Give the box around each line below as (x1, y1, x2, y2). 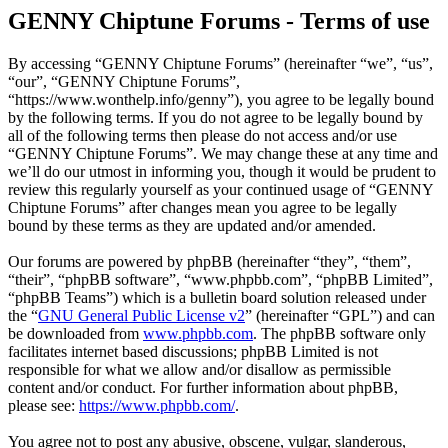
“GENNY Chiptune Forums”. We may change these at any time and (8, 145, 438, 163)
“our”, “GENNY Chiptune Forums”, (8, 73, 240, 91)
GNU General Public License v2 (38, 307, 245, 325)
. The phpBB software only (253, 325, 426, 343)
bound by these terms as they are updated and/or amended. (8, 217, 376, 235)
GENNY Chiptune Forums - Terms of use (8, 8, 430, 35)
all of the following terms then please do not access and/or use (8, 127, 397, 145)
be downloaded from (8, 325, 143, 343)
